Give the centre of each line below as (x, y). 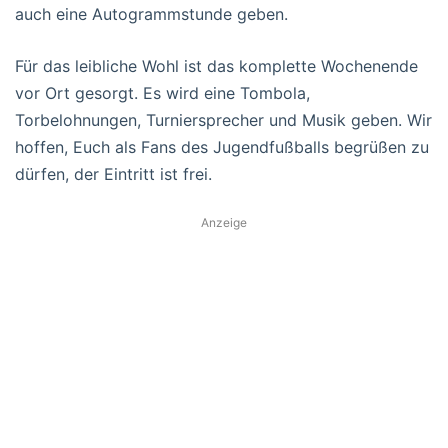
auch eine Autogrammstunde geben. (151, 13)
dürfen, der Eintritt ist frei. (113, 173)
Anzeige (224, 222)
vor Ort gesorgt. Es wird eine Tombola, (162, 92)
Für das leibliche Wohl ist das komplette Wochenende (216, 65)
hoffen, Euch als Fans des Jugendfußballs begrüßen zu (222, 146)
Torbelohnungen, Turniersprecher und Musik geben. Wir (223, 119)
